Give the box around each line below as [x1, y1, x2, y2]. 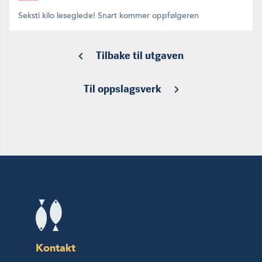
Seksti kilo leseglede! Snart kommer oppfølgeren [18, 11, 199, 21]
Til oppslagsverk [83, 82, 161, 96]
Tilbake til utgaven [96, 49, 184, 63]
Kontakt [36, 242, 75, 254]
